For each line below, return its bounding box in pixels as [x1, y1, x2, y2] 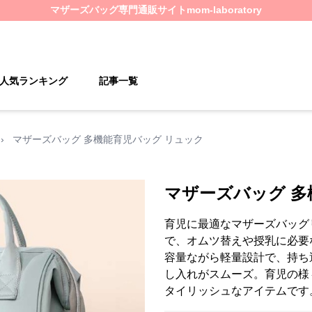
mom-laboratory [187, 4, 262, 15]
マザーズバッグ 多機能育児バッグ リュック [13, 134, 203, 145]
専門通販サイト [118, 4, 187, 15]
